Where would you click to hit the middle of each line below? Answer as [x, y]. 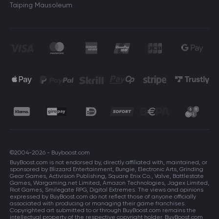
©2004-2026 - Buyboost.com [50, 153]
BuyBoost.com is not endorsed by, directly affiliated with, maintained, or [109, 162]
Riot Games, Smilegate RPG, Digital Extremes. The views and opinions [107, 190]
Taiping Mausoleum [41, 5]
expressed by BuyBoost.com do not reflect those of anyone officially [103, 197]
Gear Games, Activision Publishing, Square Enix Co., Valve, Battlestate [107, 176]
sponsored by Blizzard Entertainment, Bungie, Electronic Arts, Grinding [107, 169]
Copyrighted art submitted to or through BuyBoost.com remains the [103, 210]
